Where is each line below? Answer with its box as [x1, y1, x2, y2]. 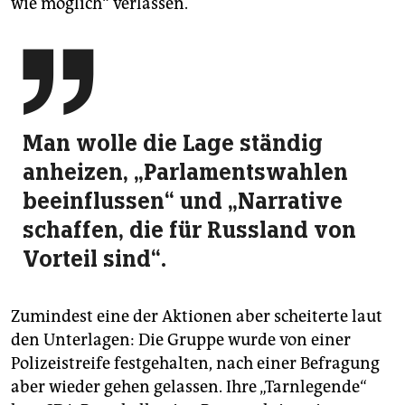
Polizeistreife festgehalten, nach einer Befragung [11, 353, 380, 374]
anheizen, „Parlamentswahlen [23, 157, 348, 187]
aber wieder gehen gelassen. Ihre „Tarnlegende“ [11, 377, 367, 398]
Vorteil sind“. [23, 244, 166, 274]
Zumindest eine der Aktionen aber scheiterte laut [11, 306, 382, 327]
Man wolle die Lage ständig [23, 128, 323, 158]
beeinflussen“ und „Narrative [23, 186, 343, 216]
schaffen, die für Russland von [23, 215, 356, 245]
